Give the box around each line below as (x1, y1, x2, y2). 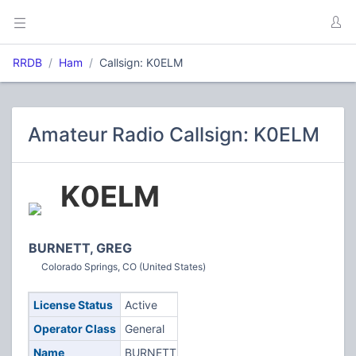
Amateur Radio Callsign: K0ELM (28, 122, 319, 146)
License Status (33, 298, 113, 311)
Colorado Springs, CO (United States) (41, 261, 206, 273)
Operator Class (33, 322, 116, 335)
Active (124, 298, 157, 311)
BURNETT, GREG (29, 240, 132, 256)
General (124, 322, 164, 335)
